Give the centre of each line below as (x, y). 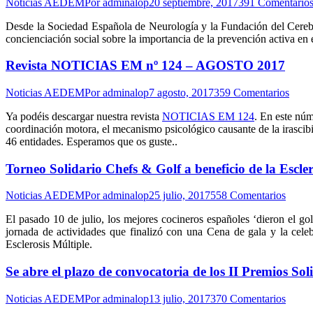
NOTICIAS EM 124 (208, 116)
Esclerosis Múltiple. (49, 245)
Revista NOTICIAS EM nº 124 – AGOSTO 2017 (145, 66)
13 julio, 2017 (180, 298)
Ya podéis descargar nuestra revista (84, 116)
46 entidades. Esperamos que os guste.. (92, 141)
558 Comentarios (248, 196)
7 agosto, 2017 (181, 92)
